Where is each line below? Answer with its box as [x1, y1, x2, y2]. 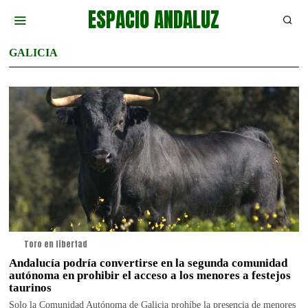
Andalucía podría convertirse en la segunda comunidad [9, 256, 288, 269]
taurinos [9, 280, 52, 294]
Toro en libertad [23, 237, 87, 250]
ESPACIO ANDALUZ [88, 3, 220, 35]
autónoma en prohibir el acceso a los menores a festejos [9, 268, 291, 282]
